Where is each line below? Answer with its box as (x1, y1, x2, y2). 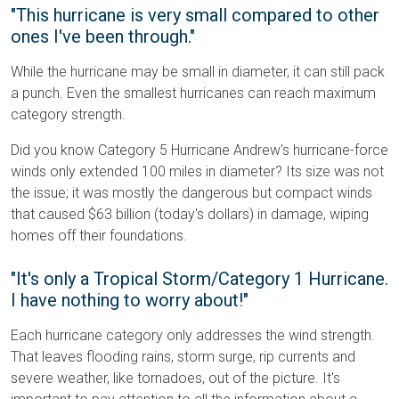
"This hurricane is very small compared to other (11, 4, 379, 27)
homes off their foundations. (11, 227, 187, 245)
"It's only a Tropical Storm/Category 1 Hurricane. (11, 268, 388, 290)
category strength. (11, 106, 126, 124)
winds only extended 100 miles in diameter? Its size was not (11, 163, 384, 181)
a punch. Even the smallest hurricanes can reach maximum (11, 85, 376, 102)
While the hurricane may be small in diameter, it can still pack (11, 63, 385, 81)
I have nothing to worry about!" (11, 289, 248, 312)
